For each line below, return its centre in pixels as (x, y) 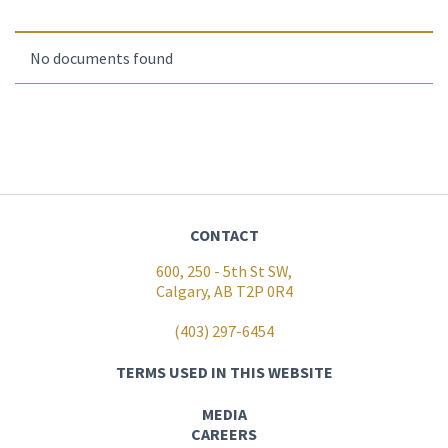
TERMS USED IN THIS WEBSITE (224, 372)
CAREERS (224, 433)
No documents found (101, 58)
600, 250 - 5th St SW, (224, 271)
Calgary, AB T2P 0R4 (224, 291)
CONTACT (224, 235)
